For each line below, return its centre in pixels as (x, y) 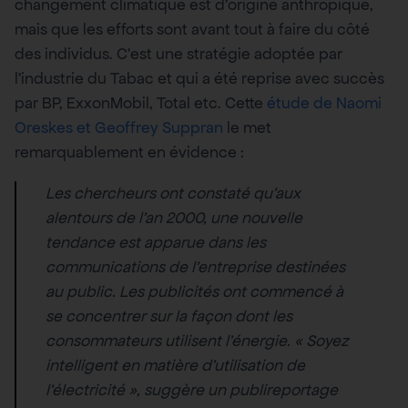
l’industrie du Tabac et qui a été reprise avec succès (199, 79)
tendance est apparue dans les (156, 243)
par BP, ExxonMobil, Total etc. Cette (141, 103)
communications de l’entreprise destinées (195, 267)
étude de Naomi (324, 103)
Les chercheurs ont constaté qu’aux (173, 194)
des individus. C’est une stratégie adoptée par (178, 54)
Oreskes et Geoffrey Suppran (119, 128)
